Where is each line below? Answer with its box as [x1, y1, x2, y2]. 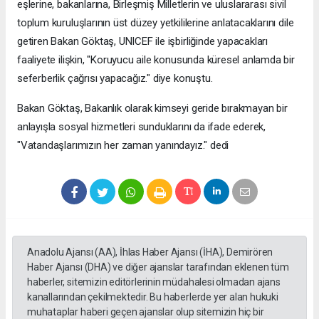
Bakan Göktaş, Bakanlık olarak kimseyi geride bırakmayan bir [17, 102, 288, 115]
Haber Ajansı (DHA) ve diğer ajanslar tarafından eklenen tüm [27, 261, 289, 273]
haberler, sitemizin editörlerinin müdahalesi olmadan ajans [27, 276, 281, 288]
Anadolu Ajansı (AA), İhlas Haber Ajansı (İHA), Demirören [27, 246, 273, 258]
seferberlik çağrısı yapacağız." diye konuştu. [17, 72, 213, 85]
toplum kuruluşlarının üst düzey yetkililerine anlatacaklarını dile [17, 16, 294, 30]
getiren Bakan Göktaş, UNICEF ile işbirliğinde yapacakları [17, 35, 268, 48]
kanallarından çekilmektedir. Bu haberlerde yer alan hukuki [27, 291, 278, 303]
